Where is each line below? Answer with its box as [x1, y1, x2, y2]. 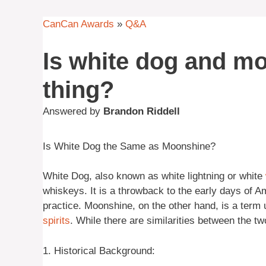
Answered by [43, 105, 103, 117]
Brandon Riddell [103, 105, 180, 117]
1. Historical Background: [43, 245, 155, 256]
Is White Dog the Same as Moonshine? [43, 140, 216, 152]
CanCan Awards [43, 18, 114, 30]
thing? [43, 76, 114, 103]
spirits [43, 215, 70, 227]
